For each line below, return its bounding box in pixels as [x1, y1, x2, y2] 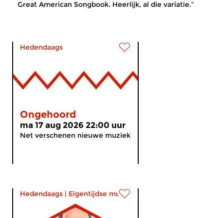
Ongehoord [20, 109, 76, 120]
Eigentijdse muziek [69, 189, 134, 198]
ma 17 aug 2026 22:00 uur [20, 120, 126, 130]
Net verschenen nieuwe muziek [20, 131, 130, 140]
